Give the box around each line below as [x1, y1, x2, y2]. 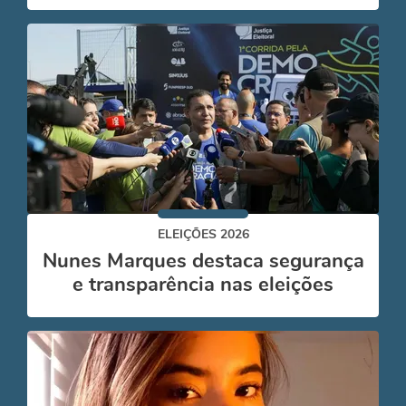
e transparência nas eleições [72, 271, 333, 298]
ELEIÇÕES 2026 [157, 226, 249, 243]
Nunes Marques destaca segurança [42, 247, 364, 275]
